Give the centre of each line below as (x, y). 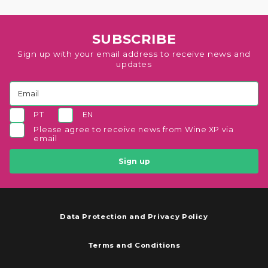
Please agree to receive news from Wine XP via (134, 130)
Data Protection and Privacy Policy (134, 217)
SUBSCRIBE (134, 39)
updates (134, 64)
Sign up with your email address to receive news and (134, 54)
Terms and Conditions (134, 246)
